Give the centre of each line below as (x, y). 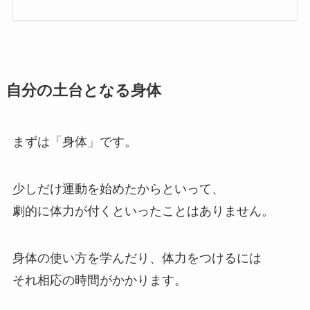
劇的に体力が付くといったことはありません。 (143, 211)
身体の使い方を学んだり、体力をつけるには (137, 258)
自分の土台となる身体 (83, 91)
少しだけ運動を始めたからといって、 (118, 189)
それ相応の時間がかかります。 (99, 280)
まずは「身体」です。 (74, 142)
